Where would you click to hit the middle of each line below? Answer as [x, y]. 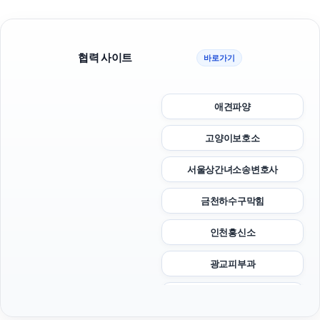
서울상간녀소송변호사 [232, 169]
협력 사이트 [105, 57]
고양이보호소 [232, 138]
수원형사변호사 [232, 295]
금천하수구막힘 [232, 201]
